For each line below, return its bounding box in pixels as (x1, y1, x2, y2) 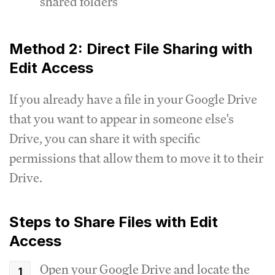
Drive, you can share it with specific (9, 130, 200, 147)
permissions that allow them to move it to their (9, 149, 263, 166)
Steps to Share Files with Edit (9, 212, 218, 231)
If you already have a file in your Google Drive (9, 90, 257, 107)
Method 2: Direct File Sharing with (9, 39, 252, 58)
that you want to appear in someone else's (9, 110, 234, 127)
